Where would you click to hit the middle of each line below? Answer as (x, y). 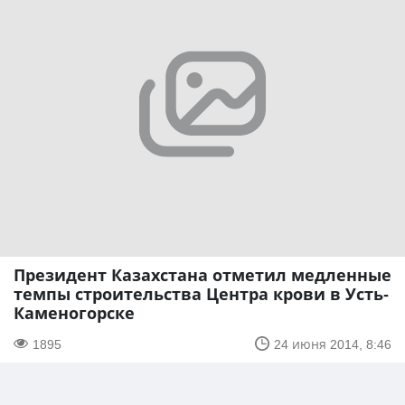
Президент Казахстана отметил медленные (202, 274)
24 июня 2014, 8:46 (333, 344)
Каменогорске (74, 312)
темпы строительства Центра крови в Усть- (201, 293)
